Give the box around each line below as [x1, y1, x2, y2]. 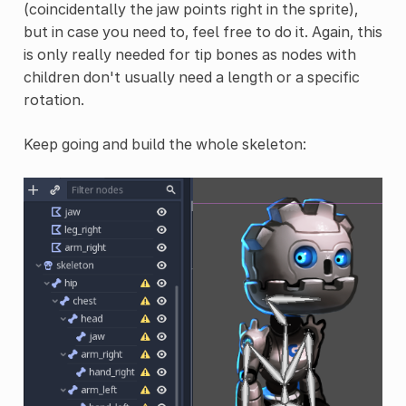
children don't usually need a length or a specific [23, 68, 360, 87]
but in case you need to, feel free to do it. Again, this [23, 23, 382, 42]
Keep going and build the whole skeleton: [23, 135, 306, 154]
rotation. [23, 91, 84, 110]
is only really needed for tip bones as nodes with [23, 45, 356, 64]
